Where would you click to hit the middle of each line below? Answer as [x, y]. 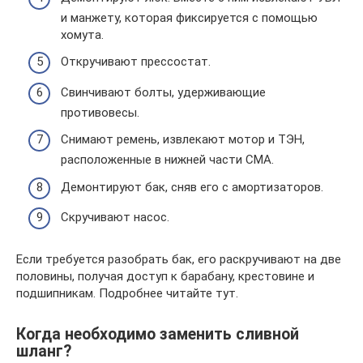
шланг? [44, 352]
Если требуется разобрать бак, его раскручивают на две [179, 259]
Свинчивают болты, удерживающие [163, 92]
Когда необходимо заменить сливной [158, 335]
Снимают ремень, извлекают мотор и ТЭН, [183, 139]
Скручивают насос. [115, 217]
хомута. [82, 34]
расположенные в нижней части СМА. [167, 160]
